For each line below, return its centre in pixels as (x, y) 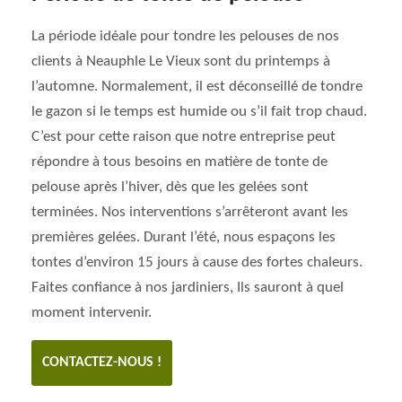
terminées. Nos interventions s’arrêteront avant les (190, 212)
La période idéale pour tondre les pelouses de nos (185, 36)
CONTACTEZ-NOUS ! (102, 363)
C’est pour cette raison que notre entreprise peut (184, 137)
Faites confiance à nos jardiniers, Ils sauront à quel (188, 288)
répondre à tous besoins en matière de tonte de (179, 162)
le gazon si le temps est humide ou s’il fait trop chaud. (199, 112)
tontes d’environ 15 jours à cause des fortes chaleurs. (197, 262)
